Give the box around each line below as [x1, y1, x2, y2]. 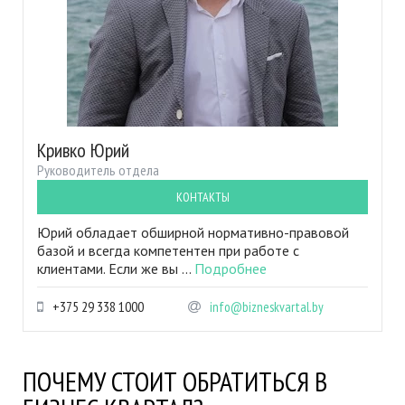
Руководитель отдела [37, 161, 159, 179]
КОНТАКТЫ [175, 189, 230, 205]
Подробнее [194, 259, 267, 278]
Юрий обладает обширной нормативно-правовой [37, 223, 349, 241]
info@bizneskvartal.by [210, 298, 324, 316]
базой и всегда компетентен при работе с [37, 241, 299, 259]
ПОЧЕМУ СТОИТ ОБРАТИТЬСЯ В [23, 363, 327, 399]
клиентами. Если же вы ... [37, 259, 194, 278]
